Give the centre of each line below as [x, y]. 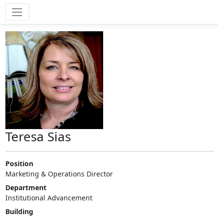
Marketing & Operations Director [59, 174]
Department [26, 188]
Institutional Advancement [49, 198]
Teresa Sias [38, 137]
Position [19, 164]
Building [19, 212]
